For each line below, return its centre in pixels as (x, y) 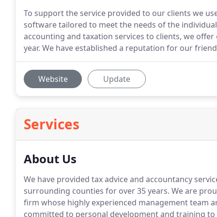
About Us (50, 159)
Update (117, 79)
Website (53, 79)
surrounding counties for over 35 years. (97, 191)
